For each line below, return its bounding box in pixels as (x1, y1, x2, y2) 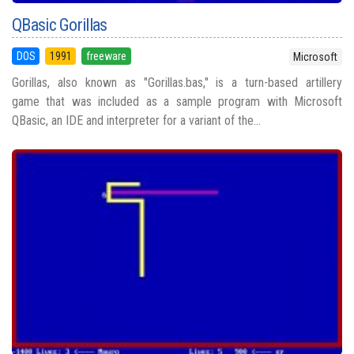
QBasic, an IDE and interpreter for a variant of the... (12, 113, 261, 129)
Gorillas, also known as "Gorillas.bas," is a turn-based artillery (12, 75, 342, 91)
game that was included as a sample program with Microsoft (12, 94, 342, 110)
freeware (85, 50, 126, 63)
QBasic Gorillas (12, 15, 107, 36)
